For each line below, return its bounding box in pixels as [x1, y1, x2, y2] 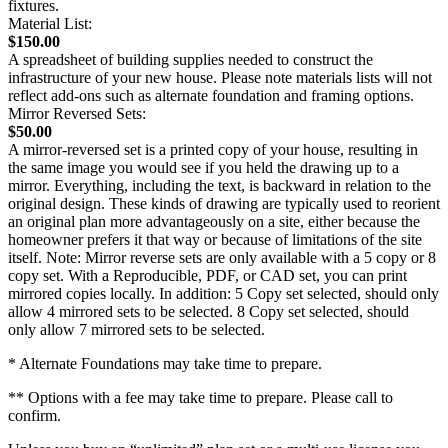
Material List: [8, 15, 92, 33]
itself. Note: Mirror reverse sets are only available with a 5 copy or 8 [8, 249, 436, 267]
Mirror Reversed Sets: [8, 105, 146, 123]
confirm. [8, 407, 61, 425]
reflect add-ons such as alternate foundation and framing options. [8, 87, 414, 105]
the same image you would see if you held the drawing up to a [8, 159, 399, 177]
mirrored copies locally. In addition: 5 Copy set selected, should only [8, 285, 439, 303]
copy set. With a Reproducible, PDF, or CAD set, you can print [8, 267, 407, 285]
